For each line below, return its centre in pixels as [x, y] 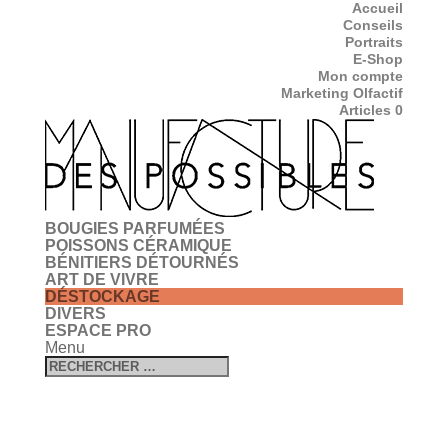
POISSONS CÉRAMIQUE [138, 245]
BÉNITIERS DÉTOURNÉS [141, 262]
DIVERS [75, 313]
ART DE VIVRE [101, 279]
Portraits [374, 42]
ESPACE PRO [97, 330]
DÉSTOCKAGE [102, 296]
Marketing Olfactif [342, 93]
